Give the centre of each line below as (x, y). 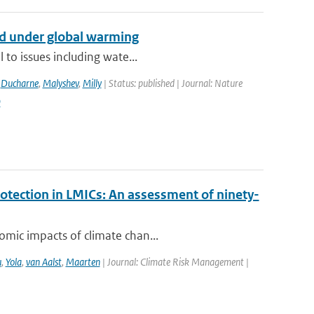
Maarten (83, 262)
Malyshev (60, 83)
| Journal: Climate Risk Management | (174, 262)
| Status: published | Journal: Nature (172, 83)
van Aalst (43, 262)
